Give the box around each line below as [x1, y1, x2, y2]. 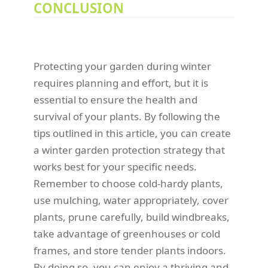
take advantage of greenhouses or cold [33, 227, 220, 241]
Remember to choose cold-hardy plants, [33, 176, 223, 191]
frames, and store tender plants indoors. [33, 243, 226, 258]
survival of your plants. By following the [33, 109, 220, 124]
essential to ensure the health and [33, 93, 197, 107]
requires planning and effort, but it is [33, 76, 208, 90]
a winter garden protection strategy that [33, 143, 225, 157]
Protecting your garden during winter [33, 59, 211, 74]
